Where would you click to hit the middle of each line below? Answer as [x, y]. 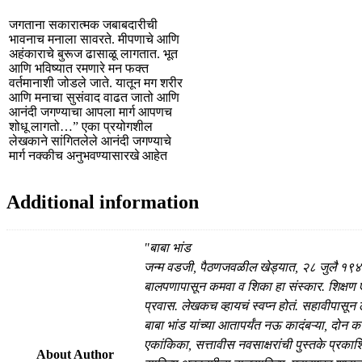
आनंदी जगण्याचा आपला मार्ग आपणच [90, 112]
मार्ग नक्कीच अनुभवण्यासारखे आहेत [88, 156]
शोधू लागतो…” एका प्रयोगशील [81, 127]
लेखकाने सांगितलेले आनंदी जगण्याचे [90, 141]
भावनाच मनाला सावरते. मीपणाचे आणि [94, 40]
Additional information [103, 202]
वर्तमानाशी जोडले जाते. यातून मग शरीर [96, 83]
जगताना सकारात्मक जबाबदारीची [83, 25]
